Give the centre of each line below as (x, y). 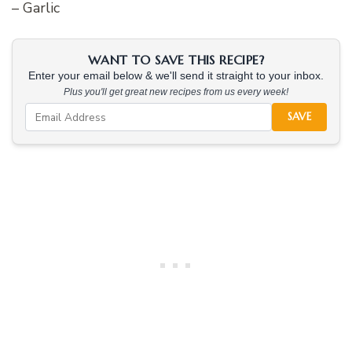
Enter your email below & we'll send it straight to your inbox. (176, 76)
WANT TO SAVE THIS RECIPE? (176, 60)
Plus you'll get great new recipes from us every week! (176, 92)
